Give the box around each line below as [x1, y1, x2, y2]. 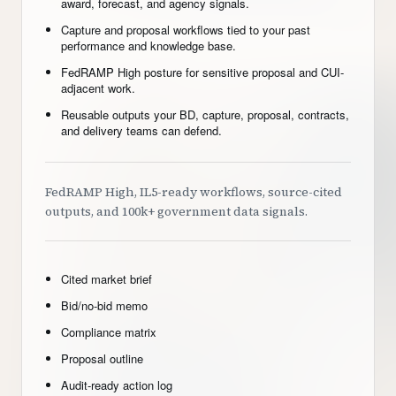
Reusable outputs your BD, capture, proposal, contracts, [61, 106, 349, 123]
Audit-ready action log [61, 377, 172, 393]
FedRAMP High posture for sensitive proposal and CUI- [61, 64, 344, 80]
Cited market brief [61, 270, 152, 287]
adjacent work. [61, 80, 135, 96]
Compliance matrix [61, 324, 156, 340]
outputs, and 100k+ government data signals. [45, 202, 308, 220]
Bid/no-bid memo [61, 297, 148, 314]
